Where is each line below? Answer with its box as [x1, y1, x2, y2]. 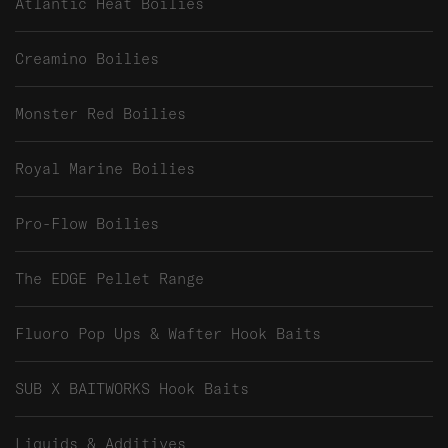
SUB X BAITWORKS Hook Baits [15, 379, 249, 399]
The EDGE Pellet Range [15, 269, 204, 289]
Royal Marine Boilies [15, 159, 195, 179]
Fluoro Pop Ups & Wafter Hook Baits [15, 324, 321, 344]
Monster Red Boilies [15, 104, 186, 124]
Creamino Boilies [15, 49, 159, 69]
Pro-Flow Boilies [15, 214, 159, 234]
